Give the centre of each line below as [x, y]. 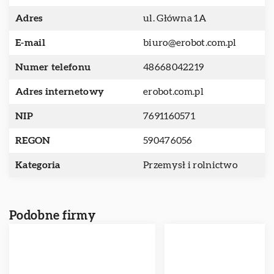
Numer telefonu [53, 67]
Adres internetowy [60, 92]
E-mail [30, 43]
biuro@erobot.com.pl [190, 43]
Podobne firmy [52, 216]
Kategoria [38, 165]
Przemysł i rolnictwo [190, 165]
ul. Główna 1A [175, 18]
